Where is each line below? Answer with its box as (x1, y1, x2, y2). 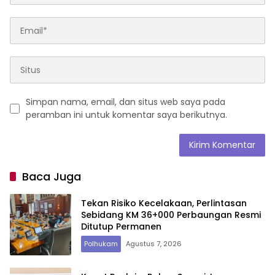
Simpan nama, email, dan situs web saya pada (26, 96, 225, 109)
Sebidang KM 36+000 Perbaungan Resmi (81, 208, 261, 221)
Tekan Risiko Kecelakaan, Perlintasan (81, 196, 247, 209)
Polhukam (84, 238, 118, 249)
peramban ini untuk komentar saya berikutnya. (26, 109, 227, 122)
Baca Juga (22, 169, 81, 185)
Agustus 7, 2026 (126, 238, 182, 249)
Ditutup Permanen (81, 220, 161, 233)
